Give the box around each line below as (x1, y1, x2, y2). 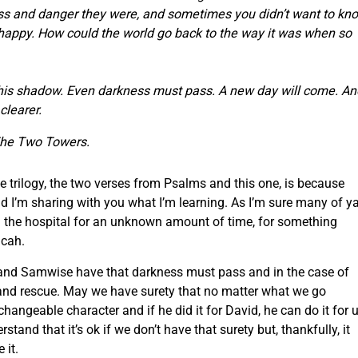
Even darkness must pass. (66, 82, 215, 98)
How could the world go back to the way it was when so (37, 25, 352, 41)
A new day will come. (217, 82, 338, 98)
